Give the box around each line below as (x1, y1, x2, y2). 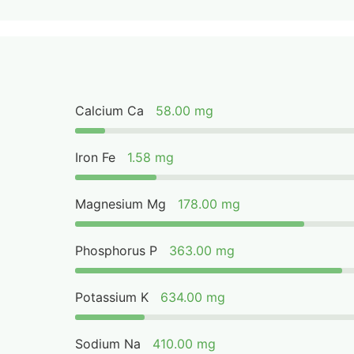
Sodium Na (75, 336, 141, 352)
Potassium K (75, 289, 149, 305)
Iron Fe (75, 149, 116, 165)
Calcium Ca (75, 103, 145, 119)
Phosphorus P (75, 243, 158, 258)
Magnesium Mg (75, 196, 167, 212)
